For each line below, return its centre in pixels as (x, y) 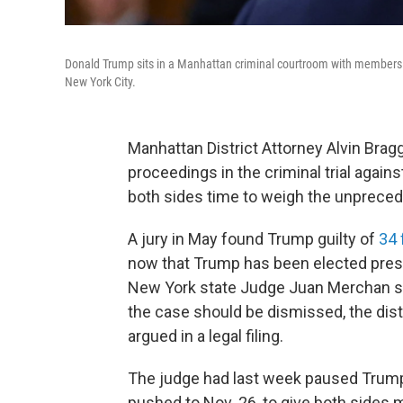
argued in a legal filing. (206, 336)
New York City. (100, 82)
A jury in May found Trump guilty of (253, 239)
